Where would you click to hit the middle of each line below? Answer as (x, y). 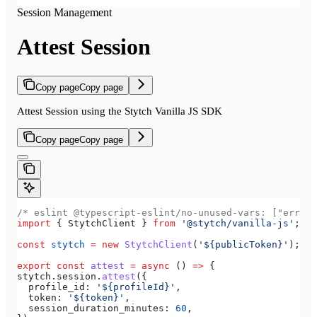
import (34, 223)
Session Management (64, 12)
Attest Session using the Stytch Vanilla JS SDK (120, 111)
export (34, 265)
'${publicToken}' (243, 244)
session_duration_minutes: (93, 308)
